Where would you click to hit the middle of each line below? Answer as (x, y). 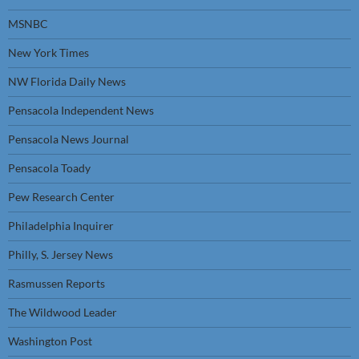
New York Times (48, 52)
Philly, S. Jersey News (61, 254)
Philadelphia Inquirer (61, 226)
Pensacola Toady (49, 168)
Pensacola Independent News (81, 110)
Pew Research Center (61, 197)
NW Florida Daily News (67, 81)
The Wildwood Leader (63, 312)
